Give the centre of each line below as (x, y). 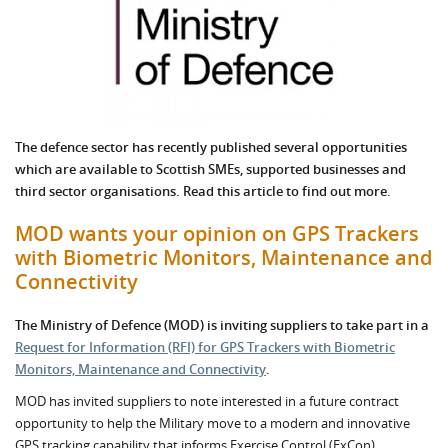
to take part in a (378, 325)
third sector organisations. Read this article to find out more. (203, 191)
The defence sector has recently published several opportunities (211, 147)
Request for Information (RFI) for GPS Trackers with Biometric (205, 347)
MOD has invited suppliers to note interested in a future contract (207, 401)
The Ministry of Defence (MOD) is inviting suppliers (171, 325)
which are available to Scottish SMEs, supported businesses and (210, 169)
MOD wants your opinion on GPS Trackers (217, 233)
